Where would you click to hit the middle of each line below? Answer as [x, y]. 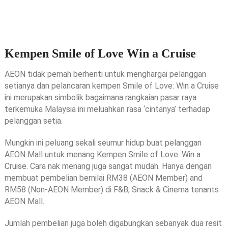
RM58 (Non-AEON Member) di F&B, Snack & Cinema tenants [111, 189]
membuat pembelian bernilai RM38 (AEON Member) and [103, 178]
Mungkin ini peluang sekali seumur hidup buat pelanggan [103, 142]
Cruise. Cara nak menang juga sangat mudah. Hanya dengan [108, 166]
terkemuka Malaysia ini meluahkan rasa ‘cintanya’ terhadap [107, 109]
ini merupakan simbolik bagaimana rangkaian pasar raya [100, 97]
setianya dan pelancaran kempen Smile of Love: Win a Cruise [111, 85]
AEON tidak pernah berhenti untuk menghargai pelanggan [105, 74]
